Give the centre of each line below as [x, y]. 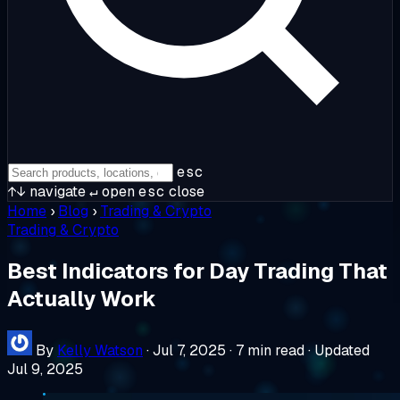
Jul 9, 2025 [45, 369]
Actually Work [82, 298]
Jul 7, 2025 [189, 350]
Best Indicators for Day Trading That [197, 271]
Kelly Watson [100, 350]
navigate [56, 192]
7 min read [270, 350]
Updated [342, 350]
